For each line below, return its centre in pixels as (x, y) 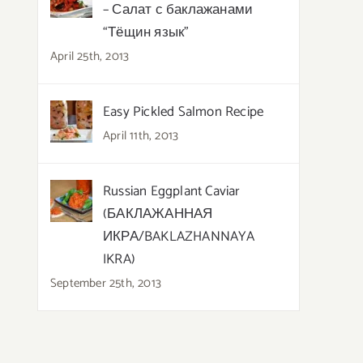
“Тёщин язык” (146, 32)
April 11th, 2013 (141, 135)
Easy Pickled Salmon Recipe (184, 111)
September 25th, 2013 (106, 283)
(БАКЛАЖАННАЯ (158, 214)
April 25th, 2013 (90, 56)
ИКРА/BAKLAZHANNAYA (179, 236)
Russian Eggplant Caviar (172, 191)
